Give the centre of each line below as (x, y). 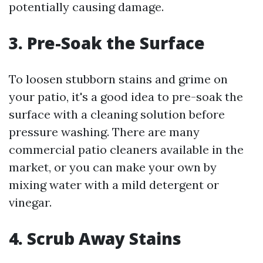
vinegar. (30, 202)
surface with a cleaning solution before (117, 114)
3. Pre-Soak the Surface (107, 43)
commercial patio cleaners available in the (126, 149)
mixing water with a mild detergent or (114, 185)
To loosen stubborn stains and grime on (118, 79)
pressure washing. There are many (104, 132)
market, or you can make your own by (113, 167)
